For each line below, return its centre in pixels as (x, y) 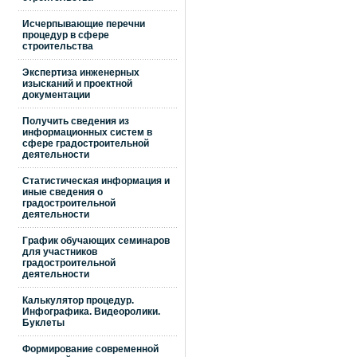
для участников (60, 252)
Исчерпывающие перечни (84, 24)
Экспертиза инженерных (81, 73)
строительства (58, 46)
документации (56, 95)
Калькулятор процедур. (78, 300)
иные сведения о (63, 192)
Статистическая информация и (96, 181)
